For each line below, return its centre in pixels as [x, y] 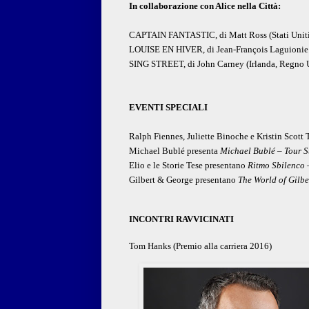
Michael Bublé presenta [175, 151]
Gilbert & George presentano [183, 180]
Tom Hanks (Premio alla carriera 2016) [200, 246]
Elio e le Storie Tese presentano [188, 166]
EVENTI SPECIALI [168, 108]
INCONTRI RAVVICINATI [181, 219]
